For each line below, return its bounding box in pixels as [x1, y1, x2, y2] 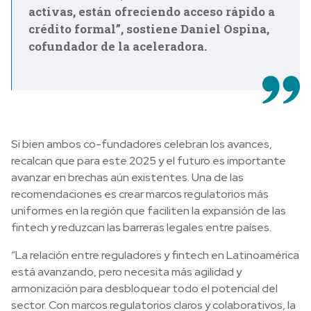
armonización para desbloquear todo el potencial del [11, 281, 278, 296]
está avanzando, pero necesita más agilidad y [11, 264, 242, 279]
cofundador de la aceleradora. [28, 38, 207, 54]
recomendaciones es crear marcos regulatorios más [11, 187, 269, 201]
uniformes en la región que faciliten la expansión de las [11, 203, 286, 218]
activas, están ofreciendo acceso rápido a [28, 3, 275, 19]
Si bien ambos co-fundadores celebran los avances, [11, 137, 272, 151]
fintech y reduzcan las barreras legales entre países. [11, 220, 271, 235]
